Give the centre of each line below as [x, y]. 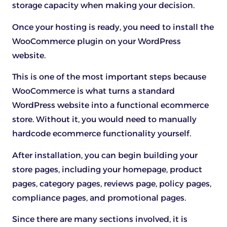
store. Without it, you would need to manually [104, 120]
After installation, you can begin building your [105, 155]
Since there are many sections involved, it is [100, 219]
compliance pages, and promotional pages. [100, 198]
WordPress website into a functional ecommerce [110, 105]
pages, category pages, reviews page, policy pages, [112, 183]
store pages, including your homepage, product [107, 169]
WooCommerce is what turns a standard [93, 91]
